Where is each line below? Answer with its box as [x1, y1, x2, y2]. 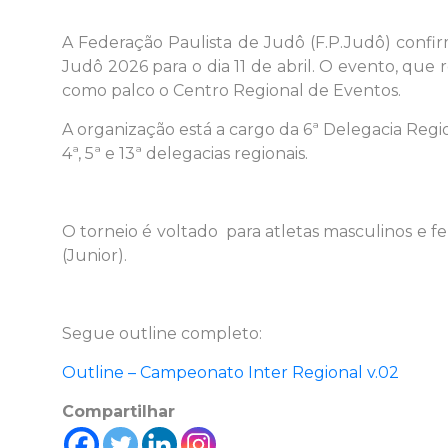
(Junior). [62, 246, 127, 266]
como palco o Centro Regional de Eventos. [62, 81, 401, 101]
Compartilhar [62, 402, 175, 422]
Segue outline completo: [62, 324, 262, 344]
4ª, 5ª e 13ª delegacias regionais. [62, 144, 308, 164]
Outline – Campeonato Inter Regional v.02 [62, 363, 399, 383]
